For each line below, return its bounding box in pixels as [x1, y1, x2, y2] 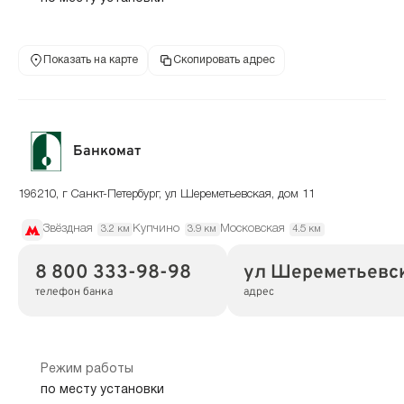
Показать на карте [42, 54, 138, 65]
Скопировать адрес [172, 54, 275, 65]
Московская [219, 224, 285, 235]
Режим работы [40, 363, 133, 376]
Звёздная [43, 224, 93, 235]
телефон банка [34, 285, 113, 300]
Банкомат [73, 142, 142, 161]
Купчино [133, 224, 180, 235]
